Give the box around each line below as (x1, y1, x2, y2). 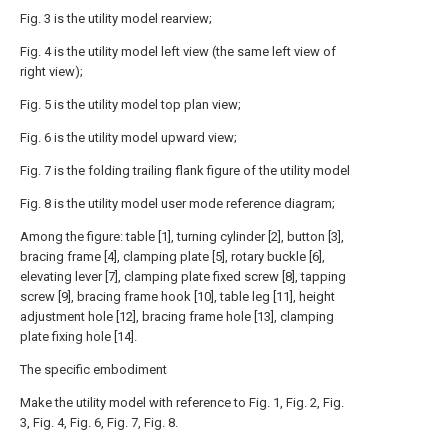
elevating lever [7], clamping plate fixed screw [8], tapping (20, 269, 346, 284)
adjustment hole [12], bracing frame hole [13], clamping (20, 309, 334, 324)
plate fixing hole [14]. (20, 329, 137, 344)
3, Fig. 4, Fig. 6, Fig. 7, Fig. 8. (20, 415, 178, 430)
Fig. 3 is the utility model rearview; (20, 11, 212, 26)
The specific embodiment (20, 362, 167, 377)
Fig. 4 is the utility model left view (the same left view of (20, 44, 336, 59)
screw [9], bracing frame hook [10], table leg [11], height (20, 289, 335, 304)
